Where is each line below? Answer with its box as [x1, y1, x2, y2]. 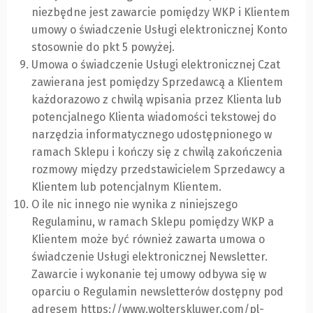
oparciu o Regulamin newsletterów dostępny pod [31, 285, 284, 299]
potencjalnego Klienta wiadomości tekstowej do [31, 110, 276, 124]
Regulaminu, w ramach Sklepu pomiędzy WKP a [31, 215, 274, 229]
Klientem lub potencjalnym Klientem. [31, 180, 221, 194]
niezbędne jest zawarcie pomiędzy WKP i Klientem [31, 6, 290, 20]
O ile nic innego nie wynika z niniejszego [31, 198, 238, 212]
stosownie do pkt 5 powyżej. [31, 41, 175, 54]
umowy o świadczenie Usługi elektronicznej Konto [31, 23, 287, 37]
